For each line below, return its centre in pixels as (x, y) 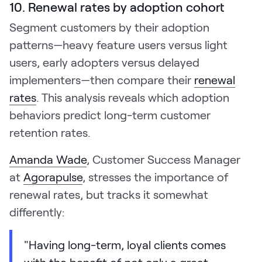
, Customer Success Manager (163, 159)
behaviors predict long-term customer (110, 114)
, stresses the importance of (156, 176)
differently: (37, 211)
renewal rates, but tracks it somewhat (109, 194)
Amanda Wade (48, 159)
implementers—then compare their (102, 79)
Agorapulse (53, 176)
